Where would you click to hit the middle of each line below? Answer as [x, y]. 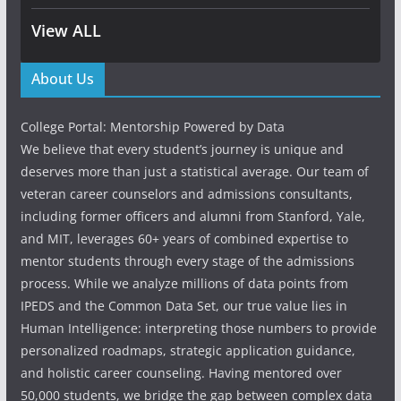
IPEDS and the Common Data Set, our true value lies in [183, 306]
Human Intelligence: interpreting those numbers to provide [198, 328]
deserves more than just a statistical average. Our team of [194, 171]
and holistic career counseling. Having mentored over [181, 373]
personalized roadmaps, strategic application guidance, [188, 350]
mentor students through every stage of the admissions [187, 261]
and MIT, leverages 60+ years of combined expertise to [184, 239]
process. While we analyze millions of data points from [184, 283]
